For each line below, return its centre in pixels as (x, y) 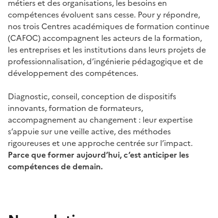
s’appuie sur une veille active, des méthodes (89, 132)
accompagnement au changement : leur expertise (100, 120)
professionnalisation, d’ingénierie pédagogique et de (105, 62)
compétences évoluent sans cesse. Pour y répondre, (104, 15)
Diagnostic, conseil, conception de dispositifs (92, 97)
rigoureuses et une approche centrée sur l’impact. (100, 143)
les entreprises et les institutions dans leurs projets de (107, 50)
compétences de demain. (55, 167)
